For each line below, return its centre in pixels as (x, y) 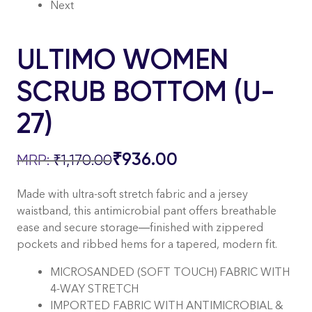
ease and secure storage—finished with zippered (140, 227)
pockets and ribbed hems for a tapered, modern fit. (147, 244)
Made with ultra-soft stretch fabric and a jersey (132, 194)
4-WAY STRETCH (94, 288)
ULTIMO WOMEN (123, 59)
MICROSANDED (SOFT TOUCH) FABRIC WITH (170, 272)
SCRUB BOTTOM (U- (146, 91)
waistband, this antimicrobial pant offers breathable (147, 210)
